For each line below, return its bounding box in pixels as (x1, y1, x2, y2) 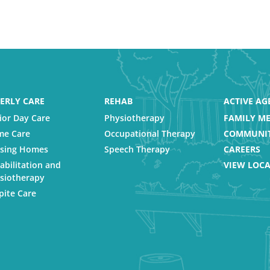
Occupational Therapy (104, 128, 195, 139)
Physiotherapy (104, 112, 165, 124)
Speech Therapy (104, 143, 170, 155)
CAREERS (224, 143, 260, 155)
